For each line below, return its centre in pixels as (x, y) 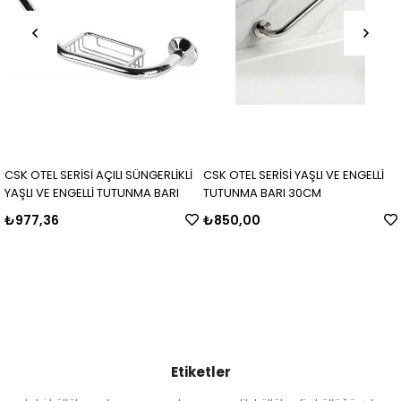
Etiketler (200, 371)
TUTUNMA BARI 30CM (262, 192)
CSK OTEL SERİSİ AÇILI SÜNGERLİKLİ (98, 175)
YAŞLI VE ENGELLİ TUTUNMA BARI (91, 192)
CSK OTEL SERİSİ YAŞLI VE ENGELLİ (293, 175)
